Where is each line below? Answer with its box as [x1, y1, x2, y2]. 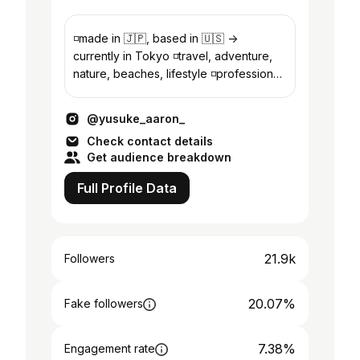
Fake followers [64, 297, 143, 310]
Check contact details [87, 134, 213, 148]
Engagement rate [64, 342, 155, 355]
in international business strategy [73, 84, 246, 98]
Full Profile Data [77, 180, 177, 196]
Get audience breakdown [87, 150, 231, 164]
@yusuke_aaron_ [87, 112, 185, 125]
